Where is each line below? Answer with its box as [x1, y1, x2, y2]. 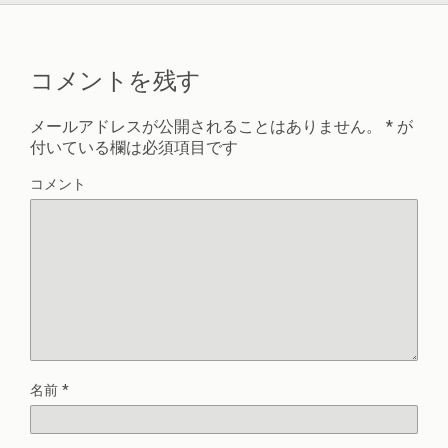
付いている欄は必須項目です [30, 137, 238, 157]
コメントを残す [30, 64, 201, 94]
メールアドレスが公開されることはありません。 [30, 116, 382, 136]
